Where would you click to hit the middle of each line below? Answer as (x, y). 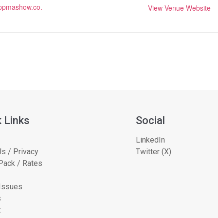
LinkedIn (150, 140)
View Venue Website (179, 8)
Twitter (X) (154, 151)
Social (150, 120)
